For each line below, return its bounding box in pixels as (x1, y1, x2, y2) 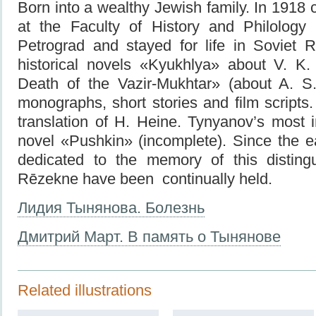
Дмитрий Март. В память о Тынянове (18, 227, 281, 245)
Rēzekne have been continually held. (18, 169, 272, 188)
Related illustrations (18, 281, 152, 299)
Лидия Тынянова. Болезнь (18, 198, 205, 217)
